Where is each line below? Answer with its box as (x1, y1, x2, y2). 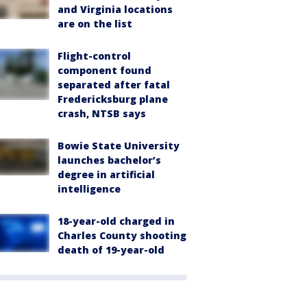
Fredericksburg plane (58, 93, 168, 106)
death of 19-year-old (58, 243, 164, 256)
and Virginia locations (58, 3, 173, 16)
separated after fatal (58, 78, 170, 91)
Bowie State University (58, 139, 180, 152)
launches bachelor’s (58, 153, 161, 167)
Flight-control (58, 49, 131, 62)
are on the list (58, 17, 132, 30)
